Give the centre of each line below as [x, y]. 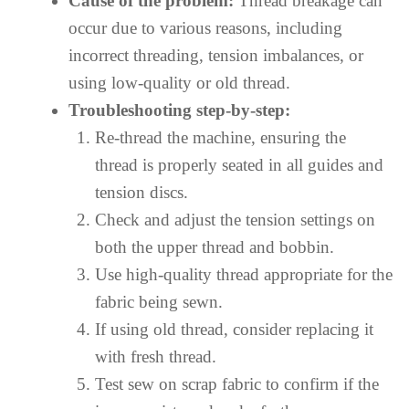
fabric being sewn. [158, 301]
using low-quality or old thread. [179, 82]
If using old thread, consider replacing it [234, 329]
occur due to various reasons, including [205, 27]
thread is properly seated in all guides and [239, 164]
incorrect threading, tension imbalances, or [216, 55]
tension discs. [141, 192]
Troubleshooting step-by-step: [179, 110]
